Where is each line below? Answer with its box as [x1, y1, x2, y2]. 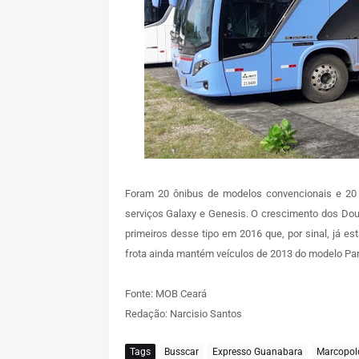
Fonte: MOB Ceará [124, 288, 207, 301]
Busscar [163, 345, 199, 357]
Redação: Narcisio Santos [124, 308, 242, 321]
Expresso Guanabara [212, 345, 303, 357]
